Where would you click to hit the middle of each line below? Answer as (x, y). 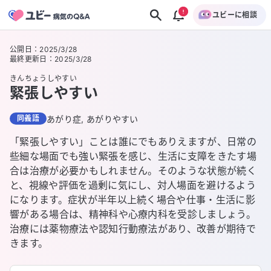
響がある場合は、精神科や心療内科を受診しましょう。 (133, 214)
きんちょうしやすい (43, 78)
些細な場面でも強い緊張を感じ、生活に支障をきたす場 (133, 156)
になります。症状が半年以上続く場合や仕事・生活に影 (133, 200)
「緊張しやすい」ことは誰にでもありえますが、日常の (133, 142)
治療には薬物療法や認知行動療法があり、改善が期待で (133, 229)
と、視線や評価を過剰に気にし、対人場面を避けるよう (133, 185)
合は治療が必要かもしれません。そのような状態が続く (133, 171)
